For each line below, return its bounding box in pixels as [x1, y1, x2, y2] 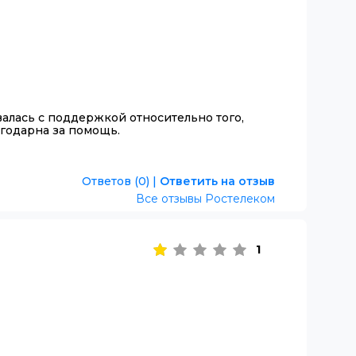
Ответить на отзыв [159, 173, 275, 188]
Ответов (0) [81, 173, 149, 188]
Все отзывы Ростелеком [136, 191, 275, 206]
